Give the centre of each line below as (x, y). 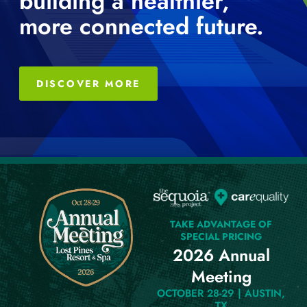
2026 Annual (221, 256)
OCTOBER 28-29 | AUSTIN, (221, 294)
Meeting (221, 277)
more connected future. (142, 27)
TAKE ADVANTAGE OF (221, 224)
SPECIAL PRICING (221, 237)
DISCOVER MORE (89, 84)
